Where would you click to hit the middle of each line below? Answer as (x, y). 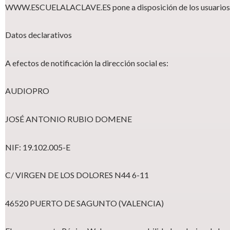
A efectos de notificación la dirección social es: (87, 63)
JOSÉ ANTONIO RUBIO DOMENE (69, 119)
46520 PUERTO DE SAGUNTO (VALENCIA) (84, 203)
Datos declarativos (39, 35)
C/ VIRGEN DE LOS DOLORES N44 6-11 (77, 175)
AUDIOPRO (27, 91)
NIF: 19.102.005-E (38, 147)
